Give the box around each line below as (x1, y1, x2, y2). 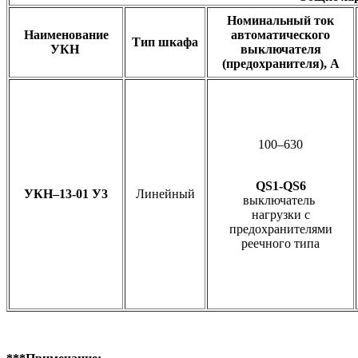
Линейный (135, 186, 195, 201)
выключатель (243, 193, 318, 207)
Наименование (23, 27, 109, 42)
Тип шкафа (132, 34, 198, 49)
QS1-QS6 (255, 178, 306, 193)
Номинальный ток (227, 13, 334, 27)
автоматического (231, 27, 330, 42)
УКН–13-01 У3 (24, 186, 108, 201)
